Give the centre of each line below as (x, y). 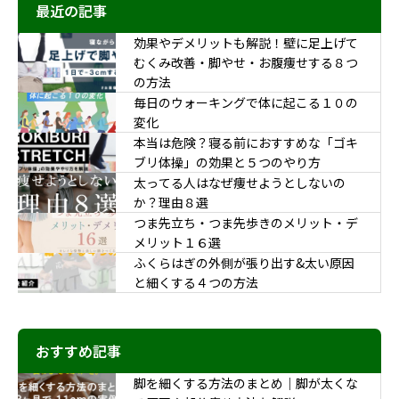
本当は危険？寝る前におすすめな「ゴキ (246, 143)
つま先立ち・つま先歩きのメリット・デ (246, 223)
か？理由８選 (171, 203)
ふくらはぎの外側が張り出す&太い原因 (244, 263)
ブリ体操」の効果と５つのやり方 (227, 163)
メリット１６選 (177, 243)
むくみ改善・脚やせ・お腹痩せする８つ (246, 63)
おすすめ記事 (78, 351)
